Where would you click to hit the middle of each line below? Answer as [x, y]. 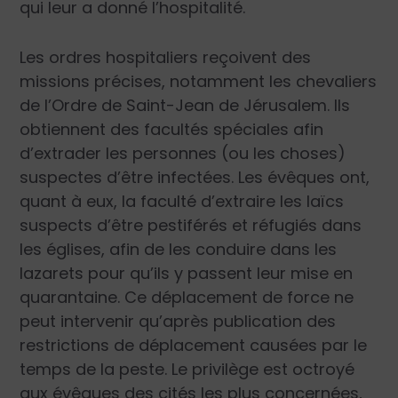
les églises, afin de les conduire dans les [179, 249]
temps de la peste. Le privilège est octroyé [187, 369]
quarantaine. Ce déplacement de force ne [187, 297]
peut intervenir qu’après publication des [178, 321]
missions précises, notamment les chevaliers [199, 81]
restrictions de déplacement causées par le [194, 345]
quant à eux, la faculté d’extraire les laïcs [182, 201]
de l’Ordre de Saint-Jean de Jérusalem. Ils [185, 105]
